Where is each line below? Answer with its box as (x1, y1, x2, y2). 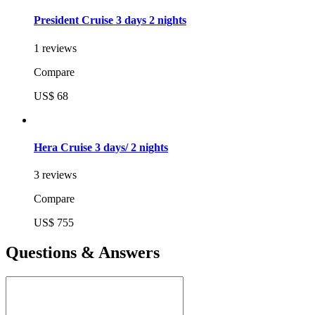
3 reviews (34, 169, 77, 181)
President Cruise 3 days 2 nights (34, 14, 186, 27)
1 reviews (34, 41, 77, 54)
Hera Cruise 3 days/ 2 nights (34, 141, 168, 153)
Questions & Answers (6, 243, 160, 262)
